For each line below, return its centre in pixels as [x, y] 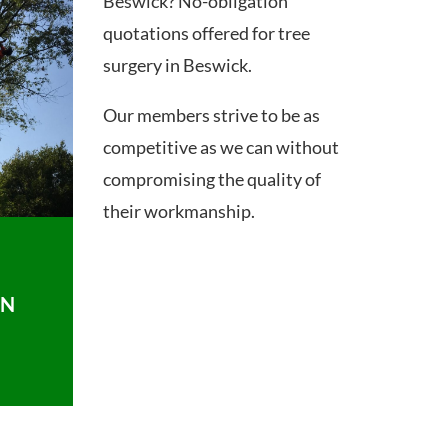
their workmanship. [179, 210]
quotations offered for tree [207, 32]
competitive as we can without [221, 146]
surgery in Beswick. [178, 64]
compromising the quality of [212, 178]
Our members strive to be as [212, 114]
